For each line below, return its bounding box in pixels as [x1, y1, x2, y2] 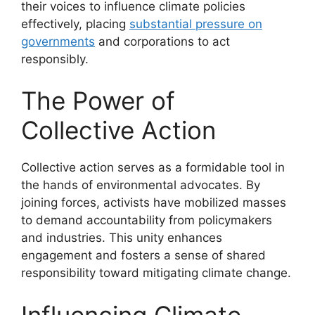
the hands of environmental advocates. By [21, 178, 260, 193]
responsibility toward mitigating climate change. [21, 266, 291, 281]
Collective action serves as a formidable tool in [21, 160, 285, 175]
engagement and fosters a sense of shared [21, 248, 266, 263]
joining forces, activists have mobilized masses [21, 195, 286, 210]
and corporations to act [95, 34, 230, 49]
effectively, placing [21, 16, 129, 31]
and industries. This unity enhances [21, 231, 222, 245]
